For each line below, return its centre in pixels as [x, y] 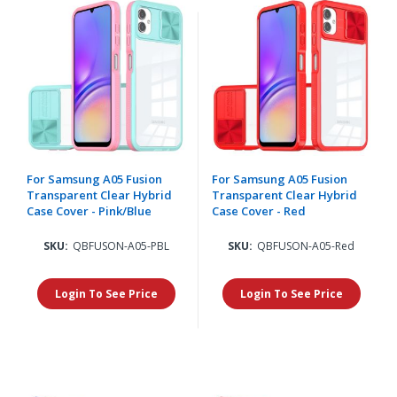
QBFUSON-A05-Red [306, 245]
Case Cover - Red [259, 210]
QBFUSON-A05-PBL [121, 245]
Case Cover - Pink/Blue [89, 210]
